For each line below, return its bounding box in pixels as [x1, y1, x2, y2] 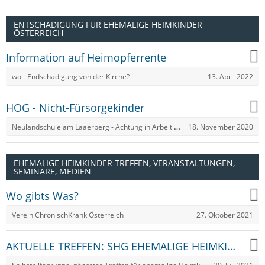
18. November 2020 [188, 121, 253, 132]
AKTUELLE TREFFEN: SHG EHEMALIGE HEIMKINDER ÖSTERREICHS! [227, 238, 235, 253]
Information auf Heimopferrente [6, 50, 166, 64]
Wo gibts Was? [6, 188, 79, 203]
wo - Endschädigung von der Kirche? [12, 72, 130, 82]
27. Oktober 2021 [196, 209, 253, 220]
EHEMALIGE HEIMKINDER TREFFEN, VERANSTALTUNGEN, [14, 157, 235, 169]
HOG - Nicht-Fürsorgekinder [6, 100, 144, 115]
